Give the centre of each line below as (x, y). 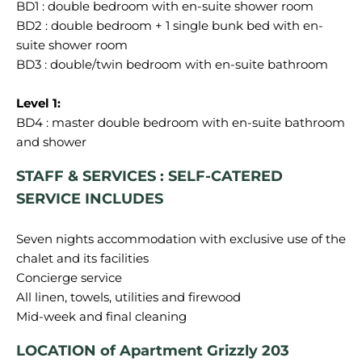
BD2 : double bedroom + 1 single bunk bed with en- (170, 25)
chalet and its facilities (82, 258)
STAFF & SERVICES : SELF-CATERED (149, 176)
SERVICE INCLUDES (90, 199)
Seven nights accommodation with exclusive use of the (181, 239)
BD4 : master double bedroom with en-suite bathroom (181, 122)
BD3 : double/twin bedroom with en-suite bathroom (172, 64)
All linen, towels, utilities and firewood (128, 297)
